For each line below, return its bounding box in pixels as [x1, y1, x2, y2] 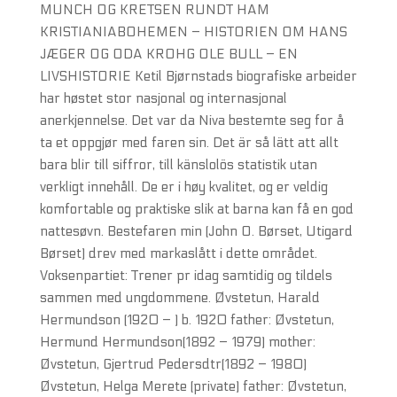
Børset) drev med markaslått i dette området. [39, 245, 317, 261]
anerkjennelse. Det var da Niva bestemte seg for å [39, 113, 344, 128]
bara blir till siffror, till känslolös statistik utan [39, 157, 317, 173]
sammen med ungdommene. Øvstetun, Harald [39, 290, 320, 306]
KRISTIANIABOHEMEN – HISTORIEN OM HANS [39, 24, 347, 40]
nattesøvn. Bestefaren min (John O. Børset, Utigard [39, 223, 353, 239]
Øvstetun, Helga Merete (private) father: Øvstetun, [39, 378, 346, 394]
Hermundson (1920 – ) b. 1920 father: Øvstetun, [39, 312, 334, 328]
